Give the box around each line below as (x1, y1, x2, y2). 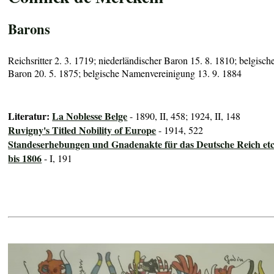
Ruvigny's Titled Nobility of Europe (8, 123, 157, 138)
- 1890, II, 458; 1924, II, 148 (127, 109, 241, 123)
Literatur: (8, 109, 53, 124)
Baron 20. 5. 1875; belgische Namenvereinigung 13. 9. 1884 (8, 66, 242, 80)
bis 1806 (8, 151, 42, 166)
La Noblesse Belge (52, 109, 128, 124)
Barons (8, 18, 51, 39)
